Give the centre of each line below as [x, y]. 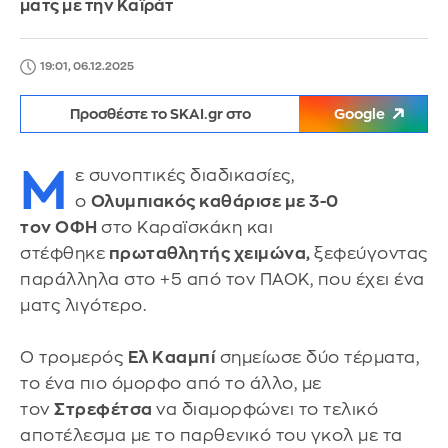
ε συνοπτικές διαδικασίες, [184, 175]
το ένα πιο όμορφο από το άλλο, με [171, 383]
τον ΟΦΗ [60, 227]
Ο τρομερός [74, 357]
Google [359, 114]
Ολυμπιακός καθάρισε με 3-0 [214, 201]
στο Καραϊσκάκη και [187, 227]
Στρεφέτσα [105, 409]
